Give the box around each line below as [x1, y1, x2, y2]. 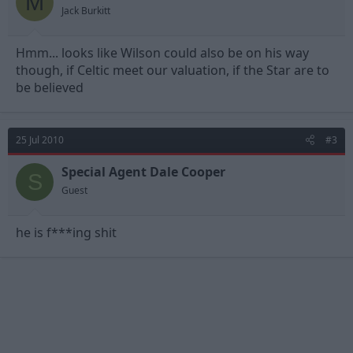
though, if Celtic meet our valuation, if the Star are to [16, 61, 329, 79]
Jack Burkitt [61, 4, 110, 17]
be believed [16, 79, 84, 96]
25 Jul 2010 [16, 133, 64, 147]
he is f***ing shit [16, 224, 117, 241]
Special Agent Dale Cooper [61, 163, 225, 180]
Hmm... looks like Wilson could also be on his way [16, 44, 309, 61]
